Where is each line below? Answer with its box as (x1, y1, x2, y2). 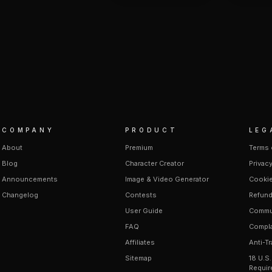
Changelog (2, 191, 38, 199)
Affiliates (125, 238, 155, 246)
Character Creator (125, 159, 185, 168)
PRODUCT (125, 126, 178, 134)
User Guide (125, 206, 163, 215)
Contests (125, 191, 157, 199)
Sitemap (125, 254, 152, 262)
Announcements (2, 175, 58, 183)
